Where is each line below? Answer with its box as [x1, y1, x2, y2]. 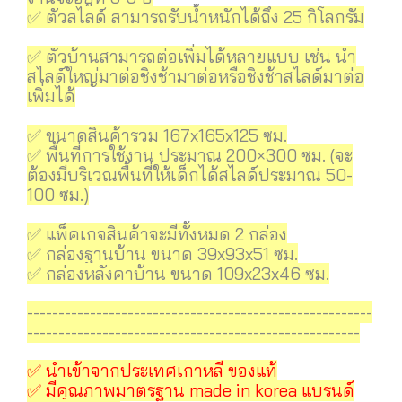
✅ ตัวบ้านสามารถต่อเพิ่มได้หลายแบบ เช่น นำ [27, 45, 356, 67]
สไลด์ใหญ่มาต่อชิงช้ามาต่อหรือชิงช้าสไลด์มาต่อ [27, 65, 364, 87]
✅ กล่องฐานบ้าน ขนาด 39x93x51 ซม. [27, 242, 298, 265]
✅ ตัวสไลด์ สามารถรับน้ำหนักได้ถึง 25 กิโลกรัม [27, 5, 364, 28]
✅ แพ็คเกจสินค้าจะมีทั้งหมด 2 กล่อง [27, 223, 287, 245]
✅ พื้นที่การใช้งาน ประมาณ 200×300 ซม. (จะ [27, 144, 353, 166]
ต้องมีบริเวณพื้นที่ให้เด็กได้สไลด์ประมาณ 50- [27, 163, 353, 186]
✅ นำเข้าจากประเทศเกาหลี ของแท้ [27, 359, 277, 381]
